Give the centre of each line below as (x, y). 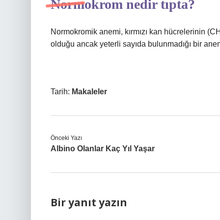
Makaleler (89, 92)
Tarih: (61, 92)
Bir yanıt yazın (89, 202)
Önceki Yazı (66, 138)
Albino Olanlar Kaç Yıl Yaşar (103, 149)
